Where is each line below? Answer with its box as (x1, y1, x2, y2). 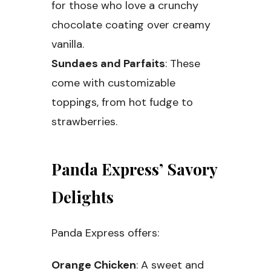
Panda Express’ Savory (51, 158, 217, 180)
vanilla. (51, 37, 84, 52)
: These (165, 56, 200, 71)
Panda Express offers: (51, 226, 159, 241)
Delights (51, 186, 114, 208)
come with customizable (51, 76, 175, 91)
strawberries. (51, 114, 117, 129)
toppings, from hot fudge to (51, 95, 193, 110)
